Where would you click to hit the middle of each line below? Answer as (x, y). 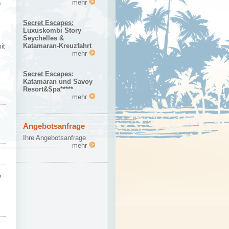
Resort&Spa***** (48, 89)
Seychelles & (43, 38)
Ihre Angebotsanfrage (54, 138)
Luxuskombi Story (52, 30)
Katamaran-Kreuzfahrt (57, 45)
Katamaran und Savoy (58, 81)
